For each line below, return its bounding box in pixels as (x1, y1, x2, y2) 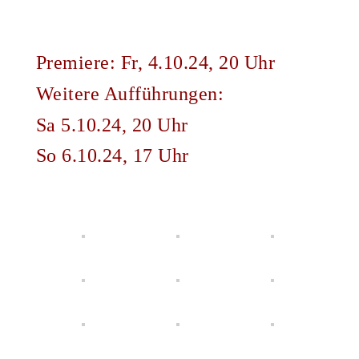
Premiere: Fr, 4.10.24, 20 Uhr (35, 52, 276, 74)
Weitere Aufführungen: (35, 83, 224, 104)
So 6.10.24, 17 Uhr (35, 145, 189, 167)
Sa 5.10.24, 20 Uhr (35, 114, 188, 135)
